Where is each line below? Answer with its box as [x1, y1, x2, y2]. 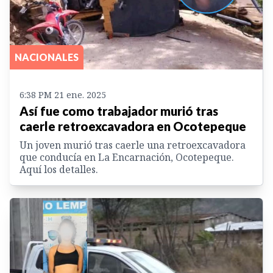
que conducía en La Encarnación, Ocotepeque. [19, 150, 234, 164]
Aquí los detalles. [19, 162, 98, 176]
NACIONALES [15, 51, 79, 63]
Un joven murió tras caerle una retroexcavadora [19, 138, 246, 152]
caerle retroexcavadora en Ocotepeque [19, 118, 246, 133]
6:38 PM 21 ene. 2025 [19, 88, 106, 101]
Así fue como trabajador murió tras [19, 103, 218, 118]
